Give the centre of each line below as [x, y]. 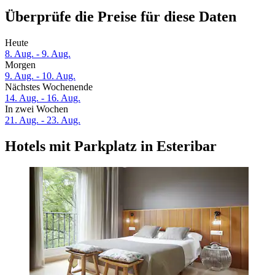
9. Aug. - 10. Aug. [40, 76]
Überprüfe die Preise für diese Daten [121, 17]
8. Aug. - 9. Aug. [38, 54]
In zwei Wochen [37, 109]
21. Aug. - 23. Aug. [43, 120]
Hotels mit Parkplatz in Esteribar [111, 146]
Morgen [20, 65]
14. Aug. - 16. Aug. [43, 98]
